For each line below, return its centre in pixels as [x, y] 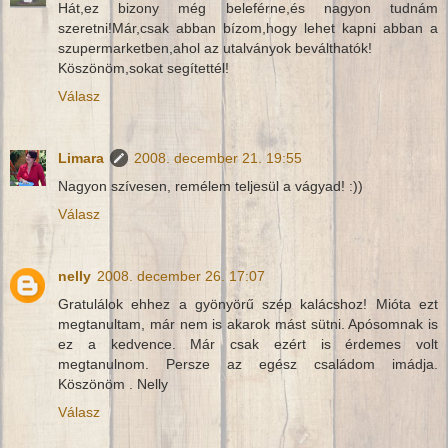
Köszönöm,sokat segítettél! [143, 67]
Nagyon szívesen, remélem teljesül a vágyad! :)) [210, 185]
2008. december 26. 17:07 [181, 275]
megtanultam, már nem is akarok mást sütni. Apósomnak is [248, 323]
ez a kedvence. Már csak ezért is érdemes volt [248, 343]
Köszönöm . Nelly [113, 383]
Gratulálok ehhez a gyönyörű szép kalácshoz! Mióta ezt [248, 303]
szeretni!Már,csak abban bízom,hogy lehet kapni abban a [248, 27]
